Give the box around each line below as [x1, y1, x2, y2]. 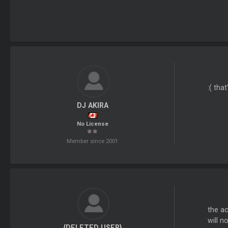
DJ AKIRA [76, 101, 108, 109]
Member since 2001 [67, 137, 119, 145]
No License [76, 120, 108, 128]
